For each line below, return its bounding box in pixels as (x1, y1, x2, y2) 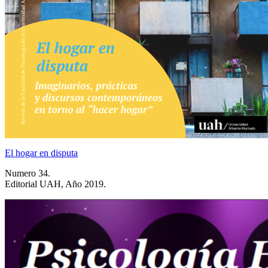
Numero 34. (5, 167, 50, 178)
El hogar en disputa (5, 147, 78, 158)
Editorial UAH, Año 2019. (5, 178, 106, 189)
